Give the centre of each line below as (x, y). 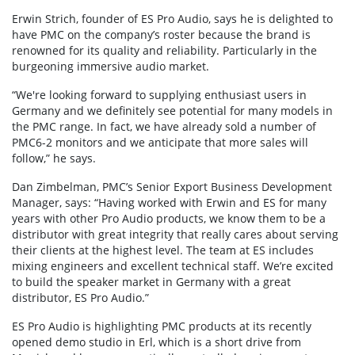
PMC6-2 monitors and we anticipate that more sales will (160, 142)
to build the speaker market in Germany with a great (151, 281)
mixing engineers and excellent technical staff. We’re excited (173, 265)
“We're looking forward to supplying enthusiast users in (159, 94)
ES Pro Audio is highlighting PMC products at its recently (162, 326)
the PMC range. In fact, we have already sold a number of (164, 126)
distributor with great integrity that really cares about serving (175, 234)
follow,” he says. (54, 158)
